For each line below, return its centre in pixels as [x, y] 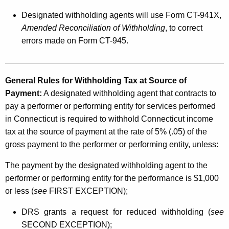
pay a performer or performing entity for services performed [110, 106]
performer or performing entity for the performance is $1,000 [112, 178]
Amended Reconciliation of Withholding [93, 28]
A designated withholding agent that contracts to [129, 93]
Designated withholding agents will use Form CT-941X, [121, 15]
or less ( [19, 191]
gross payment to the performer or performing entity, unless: [112, 144]
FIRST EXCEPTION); [87, 191]
